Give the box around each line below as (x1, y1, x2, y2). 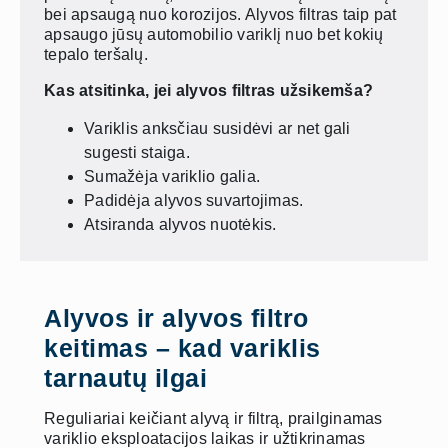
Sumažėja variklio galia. (84, 168, 260, 186)
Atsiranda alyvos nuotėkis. (84, 216, 277, 234)
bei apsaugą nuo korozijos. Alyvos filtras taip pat (44, 6, 397, 24)
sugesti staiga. (84, 144, 190, 162)
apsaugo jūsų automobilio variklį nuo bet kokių (44, 26, 384, 44)
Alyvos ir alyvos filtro (44, 304, 309, 333)
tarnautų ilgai (44, 364, 207, 393)
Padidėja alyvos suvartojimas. (84, 192, 304, 210)
